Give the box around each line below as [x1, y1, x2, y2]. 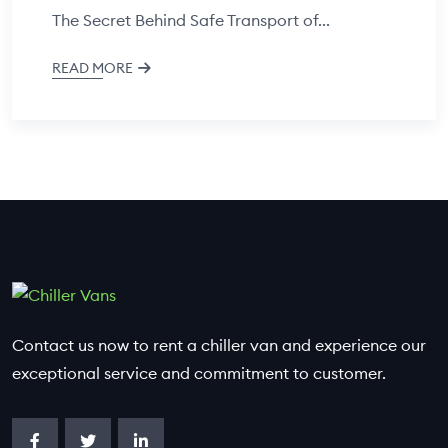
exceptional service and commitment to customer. [12, 363, 386, 384]
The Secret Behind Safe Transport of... [52, 10, 330, 31]
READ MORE [52, 59, 133, 78]
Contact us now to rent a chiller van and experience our [12, 335, 426, 356]
